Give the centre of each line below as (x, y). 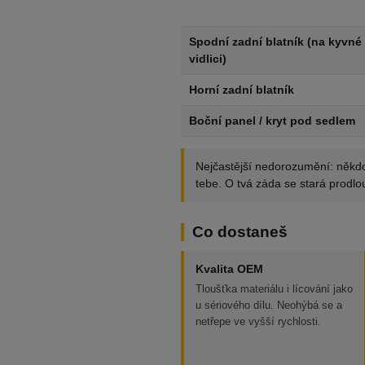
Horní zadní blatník (242, 90)
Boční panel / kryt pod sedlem (272, 121)
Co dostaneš (240, 232)
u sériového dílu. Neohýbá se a (269, 305)
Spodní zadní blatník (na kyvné (275, 42)
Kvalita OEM (229, 269)
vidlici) (208, 59)
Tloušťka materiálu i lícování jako (274, 289)
